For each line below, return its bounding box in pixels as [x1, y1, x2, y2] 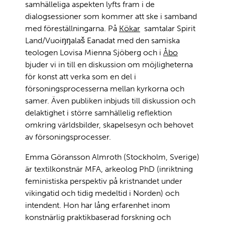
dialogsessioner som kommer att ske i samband [25, 11, 197, 21]
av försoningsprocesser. [25, 132, 111, 142]
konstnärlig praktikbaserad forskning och [25, 212, 171, 222]
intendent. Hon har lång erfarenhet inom [25, 200, 170, 210]
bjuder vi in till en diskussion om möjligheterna [25, 59, 193, 69]
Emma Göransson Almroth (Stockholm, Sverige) [25, 152, 199, 162]
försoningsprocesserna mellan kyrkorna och [25, 83, 184, 93]
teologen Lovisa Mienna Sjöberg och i [25, 47, 163, 57]
